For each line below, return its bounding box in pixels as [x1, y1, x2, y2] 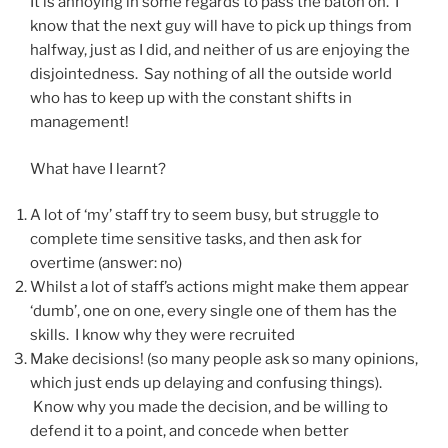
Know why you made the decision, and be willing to [30, 398, 388, 417]
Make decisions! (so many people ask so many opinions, [30, 350, 418, 369]
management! [30, 113, 129, 132]
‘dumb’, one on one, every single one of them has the [30, 302, 397, 321]
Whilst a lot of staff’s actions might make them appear [30, 278, 409, 297]
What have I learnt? [30, 159, 166, 178]
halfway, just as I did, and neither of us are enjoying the [30, 41, 410, 60]
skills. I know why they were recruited [30, 326, 295, 345]
